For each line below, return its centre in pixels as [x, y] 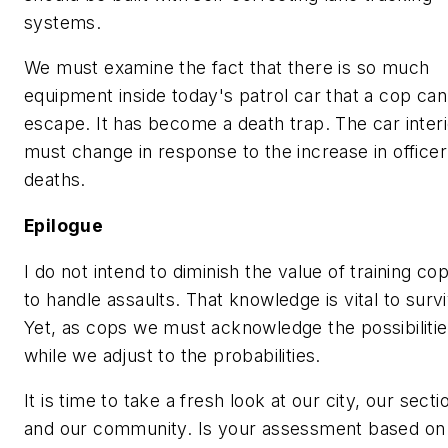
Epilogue [64, 225]
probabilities [264, 355]
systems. [63, 22]
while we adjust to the [119, 355]
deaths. [55, 180]
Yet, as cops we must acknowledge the [192, 327]
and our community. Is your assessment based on [235, 429]
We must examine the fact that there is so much [227, 68]
